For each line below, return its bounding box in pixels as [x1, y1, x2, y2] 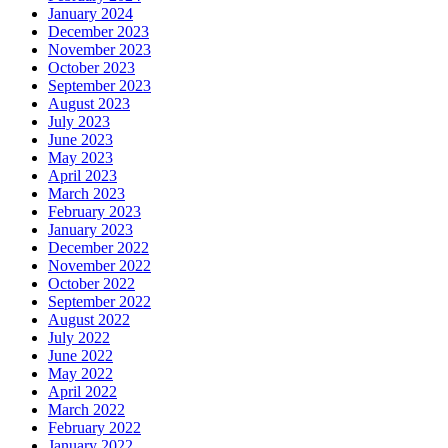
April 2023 [48, 167, 117, 185]
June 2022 [48, 347, 113, 365]
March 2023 [48, 185, 125, 203]
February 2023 [48, 203, 141, 221]
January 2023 [48, 221, 133, 239]
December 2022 [48, 239, 149, 257]
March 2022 [48, 401, 125, 419]
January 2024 [48, 5, 133, 23]
